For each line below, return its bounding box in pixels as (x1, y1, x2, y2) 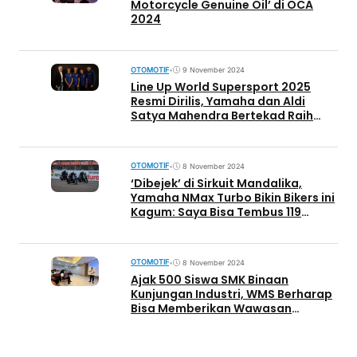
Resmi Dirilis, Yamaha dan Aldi (131, 92, 305, 109)
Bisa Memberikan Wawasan (131, 300, 292, 316)
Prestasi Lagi (131, 121, 206, 138)
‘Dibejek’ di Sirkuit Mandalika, (131, 175, 302, 191)
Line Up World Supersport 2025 (131, 78, 311, 95)
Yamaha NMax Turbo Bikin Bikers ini (131, 189, 335, 206)
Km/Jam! (131, 218, 183, 234)
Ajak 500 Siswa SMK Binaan (131, 271, 288, 288)
